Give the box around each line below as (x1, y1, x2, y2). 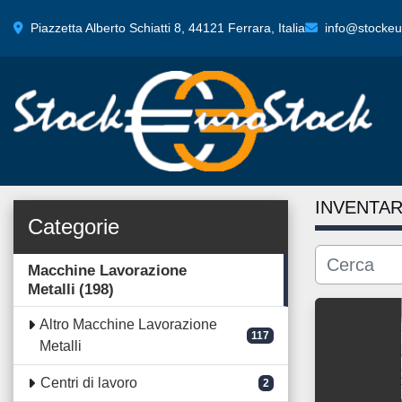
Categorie (28, 214, 119, 240)
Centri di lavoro (39, 375, 137, 391)
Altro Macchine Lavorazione (39, 317, 218, 333)
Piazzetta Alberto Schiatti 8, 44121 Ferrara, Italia (31, 20, 305, 35)
